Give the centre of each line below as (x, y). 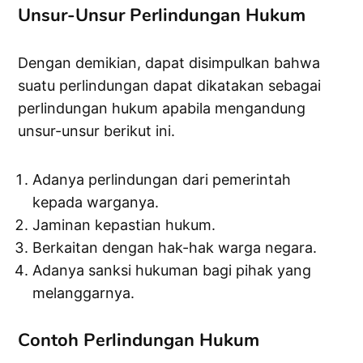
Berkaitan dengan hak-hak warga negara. (175, 248)
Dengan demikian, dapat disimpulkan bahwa (169, 63)
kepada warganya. (96, 203)
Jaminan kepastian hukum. (124, 225)
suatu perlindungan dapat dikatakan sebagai (170, 86)
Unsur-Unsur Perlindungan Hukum (162, 16)
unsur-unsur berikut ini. (97, 131)
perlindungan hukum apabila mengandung (162, 109)
